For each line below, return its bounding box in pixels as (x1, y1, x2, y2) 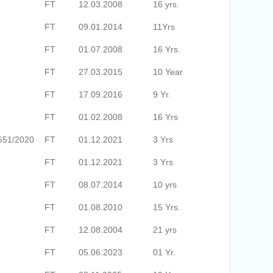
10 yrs (153, 180, 177, 190)
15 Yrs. (153, 202, 180, 212)
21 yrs (153, 225, 177, 235)
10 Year (153, 67, 183, 77)
